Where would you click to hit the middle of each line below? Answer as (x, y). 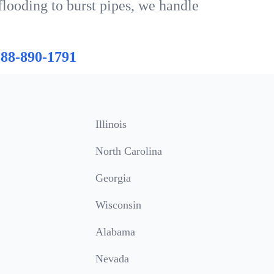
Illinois (111, 124)
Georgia (113, 178)
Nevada (112, 259)
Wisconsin (118, 205)
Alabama (115, 232)
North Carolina (129, 151)
